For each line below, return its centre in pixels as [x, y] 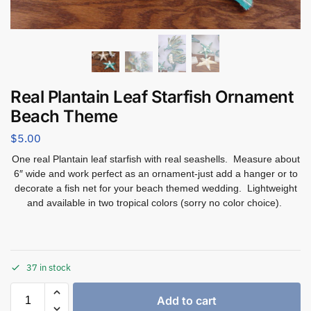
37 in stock [49, 267]
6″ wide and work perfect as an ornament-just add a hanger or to [155, 174]
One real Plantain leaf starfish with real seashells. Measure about [155, 159]
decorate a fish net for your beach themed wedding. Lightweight [155, 188]
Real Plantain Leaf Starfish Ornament [152, 96]
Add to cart [187, 300]
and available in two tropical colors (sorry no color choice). [155, 203]
